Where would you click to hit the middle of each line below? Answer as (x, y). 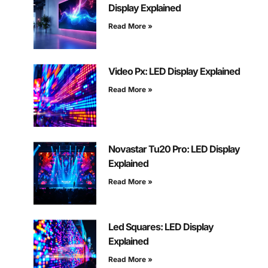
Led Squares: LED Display (161, 227)
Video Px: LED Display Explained (174, 71)
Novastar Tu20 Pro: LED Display (174, 149)
